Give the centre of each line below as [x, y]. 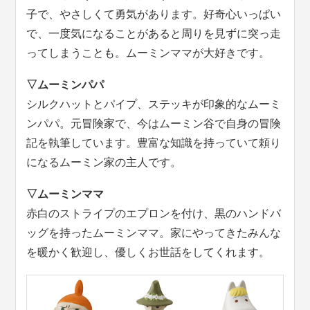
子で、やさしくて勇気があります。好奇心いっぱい [154, 14]
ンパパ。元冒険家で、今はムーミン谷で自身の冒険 [154, 123]
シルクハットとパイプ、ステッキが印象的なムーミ [154, 104]
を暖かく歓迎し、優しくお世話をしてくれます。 [148, 252]
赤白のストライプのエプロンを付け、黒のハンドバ [154, 213]
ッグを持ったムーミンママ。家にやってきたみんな [154, 232]
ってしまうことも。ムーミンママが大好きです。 [148, 53]
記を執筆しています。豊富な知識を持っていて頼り [154, 143]
